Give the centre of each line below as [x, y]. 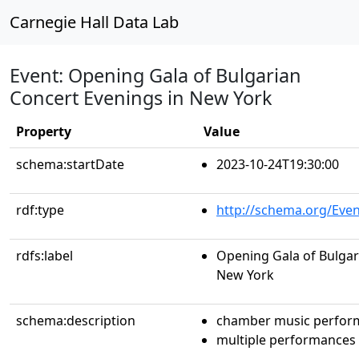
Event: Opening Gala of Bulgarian [155, 75]
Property [44, 131]
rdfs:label [44, 256]
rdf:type [40, 210]
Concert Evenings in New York [141, 98]
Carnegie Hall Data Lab [94, 22]
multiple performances [286, 340]
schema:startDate [70, 164]
